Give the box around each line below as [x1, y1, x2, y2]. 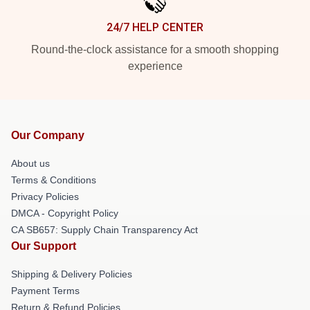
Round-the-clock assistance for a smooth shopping [31, 43, 279, 55]
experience [127, 60, 183, 72]
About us [11, 157, 50, 169]
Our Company [11, 129, 84, 141]
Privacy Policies [11, 190, 79, 202]
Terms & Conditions [11, 174, 96, 185]
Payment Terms [11, 284, 80, 296]
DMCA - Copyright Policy [11, 207, 118, 219]
